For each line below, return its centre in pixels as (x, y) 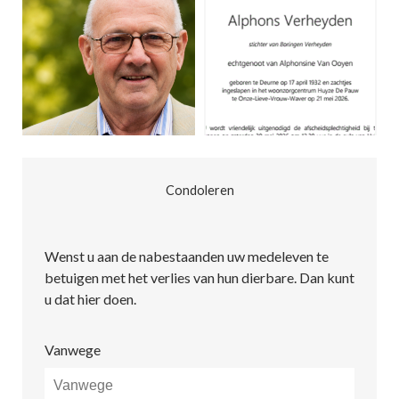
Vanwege (73, 350)
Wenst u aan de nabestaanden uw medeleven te (187, 256)
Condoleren (199, 190)
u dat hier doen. (90, 299)
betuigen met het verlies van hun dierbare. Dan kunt (199, 277)
